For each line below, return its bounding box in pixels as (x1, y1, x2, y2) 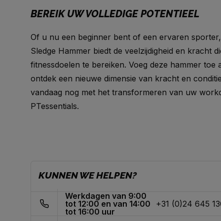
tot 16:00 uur (65, 207, 115, 217)
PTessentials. (31, 101, 79, 111)
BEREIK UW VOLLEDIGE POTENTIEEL (31, 8, 199, 20)
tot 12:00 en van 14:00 (65, 199, 151, 209)
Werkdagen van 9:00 (65, 191, 147, 201)
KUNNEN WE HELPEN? (38, 170, 137, 181)
